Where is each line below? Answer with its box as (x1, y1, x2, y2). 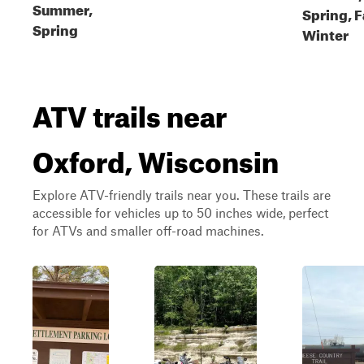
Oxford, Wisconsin (32, 134, 279, 180)
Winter (302, 22, 349, 44)
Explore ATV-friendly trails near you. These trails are (32, 187, 331, 202)
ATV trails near (32, 89, 227, 134)
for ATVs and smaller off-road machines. (32, 223, 264, 238)
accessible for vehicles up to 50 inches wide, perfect (32, 205, 328, 220)
